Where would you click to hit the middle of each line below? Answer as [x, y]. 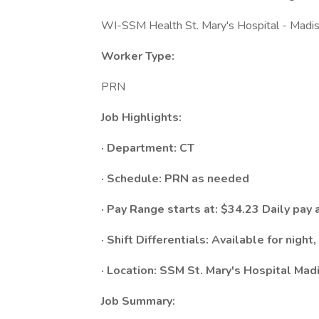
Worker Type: [138, 56]
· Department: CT [148, 148]
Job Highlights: [141, 117]
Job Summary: [138, 301]
